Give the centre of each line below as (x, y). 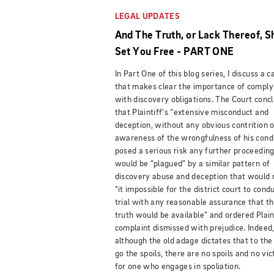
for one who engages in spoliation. (179, 266)
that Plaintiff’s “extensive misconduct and (192, 112)
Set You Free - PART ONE (174, 52)
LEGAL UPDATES (147, 16)
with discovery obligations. (165, 99)
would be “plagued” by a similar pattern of (192, 164)
